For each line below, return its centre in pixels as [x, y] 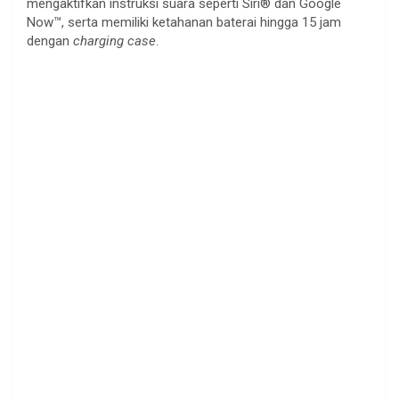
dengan [50, 41]
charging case [114, 41]
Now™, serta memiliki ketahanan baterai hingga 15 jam [184, 22]
